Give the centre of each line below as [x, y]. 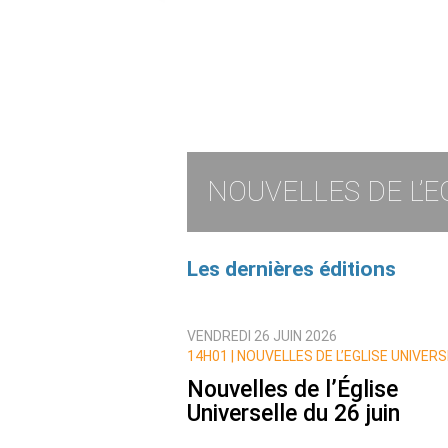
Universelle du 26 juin [293, 414]
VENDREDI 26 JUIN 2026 [262, 336]
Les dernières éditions [291, 269]
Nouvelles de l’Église [292, 390]
